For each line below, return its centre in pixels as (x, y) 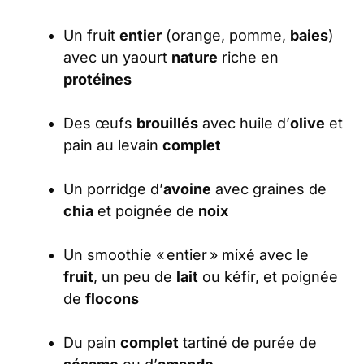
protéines (97, 80)
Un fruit (91, 36)
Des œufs (100, 123)
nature (195, 58)
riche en (248, 58)
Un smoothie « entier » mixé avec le (186, 255)
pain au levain (113, 145)
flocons (112, 299)
